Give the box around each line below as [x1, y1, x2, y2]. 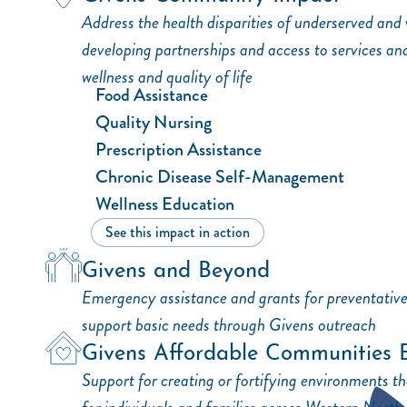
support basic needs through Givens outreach [82, 312, 376, 338]
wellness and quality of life [82, 64, 253, 90]
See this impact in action [105, 222, 250, 243]
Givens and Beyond [82, 252, 270, 283]
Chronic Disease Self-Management [95, 164, 344, 190]
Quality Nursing [95, 109, 212, 135]
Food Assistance [95, 82, 208, 108]
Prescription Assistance [95, 136, 262, 163]
